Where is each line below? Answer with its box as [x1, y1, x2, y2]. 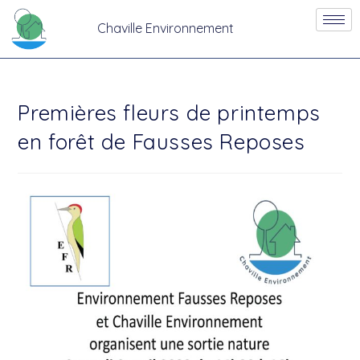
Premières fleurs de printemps [18, 99, 321, 126]
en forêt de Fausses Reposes [18, 128, 305, 155]
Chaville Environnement [97, 20, 235, 37]
